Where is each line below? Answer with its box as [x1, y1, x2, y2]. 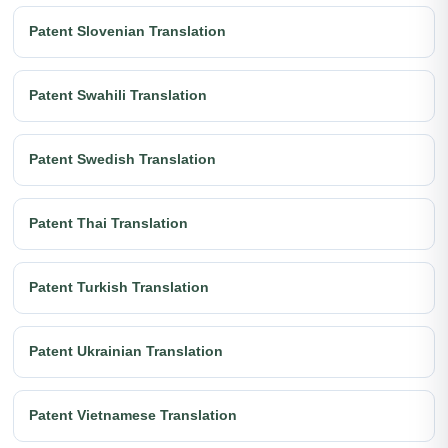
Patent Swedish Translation [29, 151, 216, 168]
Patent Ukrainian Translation [29, 343, 223, 360]
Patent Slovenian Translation [29, 23, 226, 40]
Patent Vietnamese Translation [29, 407, 237, 424]
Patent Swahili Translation [29, 87, 207, 104]
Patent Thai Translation [29, 215, 188, 232]
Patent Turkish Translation [29, 279, 209, 296]
